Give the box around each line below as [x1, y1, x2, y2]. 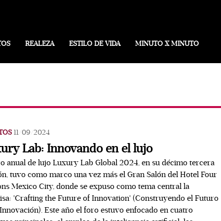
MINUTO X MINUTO [135, 39, 199, 48]
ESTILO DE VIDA [69, 39, 120, 48]
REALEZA [25, 39, 54, 48]
